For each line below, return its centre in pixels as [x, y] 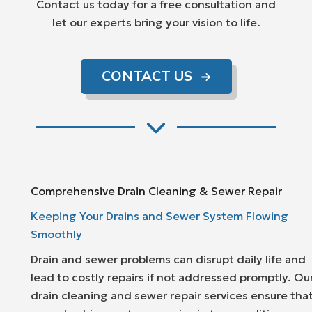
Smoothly [56, 234]
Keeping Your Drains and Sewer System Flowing [159, 216]
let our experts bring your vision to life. [156, 23]
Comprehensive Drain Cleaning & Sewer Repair [156, 191]
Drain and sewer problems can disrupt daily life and [168, 259]
